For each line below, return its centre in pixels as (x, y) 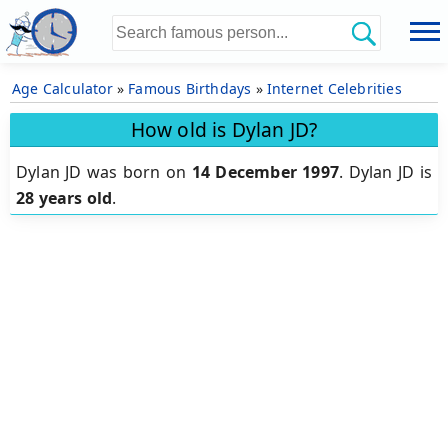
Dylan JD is (390, 172)
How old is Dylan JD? (224, 129)
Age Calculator (62, 88)
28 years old (64, 198)
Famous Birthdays (190, 88)
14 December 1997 (265, 172)
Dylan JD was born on (104, 172)
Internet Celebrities (334, 88)
